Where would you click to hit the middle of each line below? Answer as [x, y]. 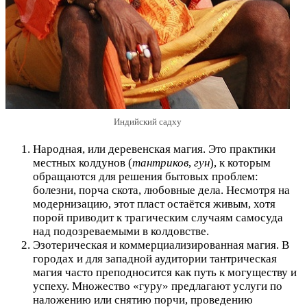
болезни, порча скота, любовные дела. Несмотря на [161, 190]
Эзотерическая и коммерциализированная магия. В [161, 245]
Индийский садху [148, 122]
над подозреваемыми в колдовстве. [121, 231]
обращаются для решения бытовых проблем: [146, 176]
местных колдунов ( [83, 162]
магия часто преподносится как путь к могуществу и [165, 272]
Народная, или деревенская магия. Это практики [154, 149]
